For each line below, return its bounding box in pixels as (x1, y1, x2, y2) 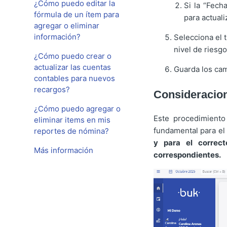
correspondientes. (153, 150, 221, 160)
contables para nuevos (34, 73, 116, 83)
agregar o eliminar (34, 21, 100, 30)
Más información (34, 145, 94, 155)
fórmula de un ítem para (34, 10, 120, 19)
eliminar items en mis (34, 115, 111, 125)
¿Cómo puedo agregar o (34, 104, 121, 113)
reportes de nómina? (34, 126, 109, 136)
